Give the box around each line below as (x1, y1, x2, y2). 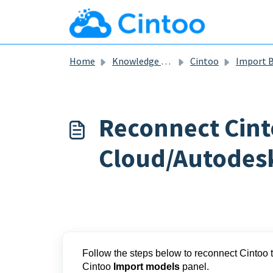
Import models (113, 261, 180, 272)
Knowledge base (112, 55, 161, 67)
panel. (180, 261, 209, 272)
